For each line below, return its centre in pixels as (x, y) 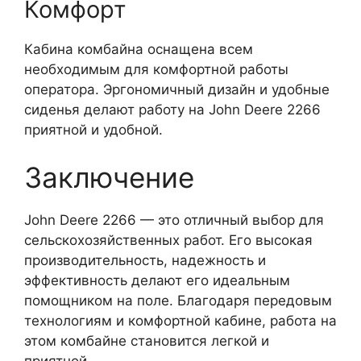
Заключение (109, 178)
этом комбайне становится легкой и (147, 341)
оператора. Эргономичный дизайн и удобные (177, 89)
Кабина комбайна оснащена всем (139, 49)
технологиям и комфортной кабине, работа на (180, 321)
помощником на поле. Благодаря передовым (178, 301)
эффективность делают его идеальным (157, 281)
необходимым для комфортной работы (156, 69)
